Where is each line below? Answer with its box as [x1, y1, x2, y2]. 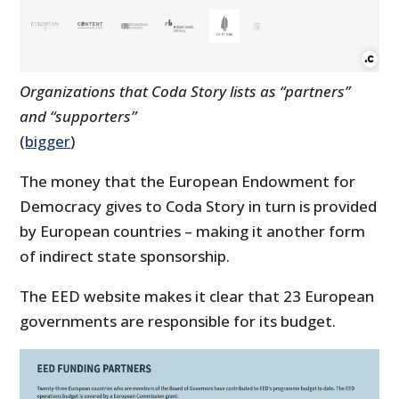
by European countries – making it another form [20, 220, 366, 241]
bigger [25, 130, 71, 151]
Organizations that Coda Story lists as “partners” [20, 80, 351, 102]
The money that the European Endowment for [20, 170, 356, 191]
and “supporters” [20, 105, 137, 126]
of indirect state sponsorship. [20, 245, 231, 266]
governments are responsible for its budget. [20, 310, 337, 331]
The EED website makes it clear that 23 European [20, 285, 375, 306]
